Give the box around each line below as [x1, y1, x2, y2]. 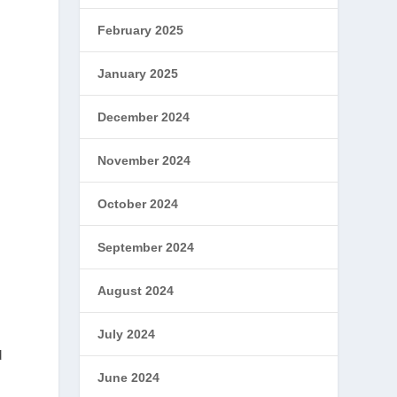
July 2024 [97, 327, 156, 341]
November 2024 [97, 153, 191, 167]
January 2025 [97, 66, 179, 81]
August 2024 [97, 284, 175, 298]
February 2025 [97, 23, 184, 37]
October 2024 [97, 197, 179, 211]
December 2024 [97, 110, 191, 124]
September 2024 [97, 240, 195, 254]
